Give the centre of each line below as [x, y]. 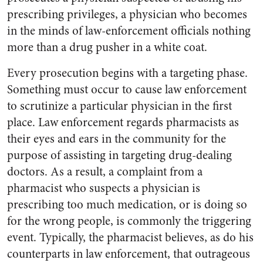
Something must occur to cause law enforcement [127, 90]
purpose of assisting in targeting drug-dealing [119, 155]
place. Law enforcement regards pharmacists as [123, 122]
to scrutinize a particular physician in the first [119, 106]
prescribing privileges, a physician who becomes [127, 14]
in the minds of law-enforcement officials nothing [129, 31]
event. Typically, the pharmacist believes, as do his [130, 237]
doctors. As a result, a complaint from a [105, 172]
